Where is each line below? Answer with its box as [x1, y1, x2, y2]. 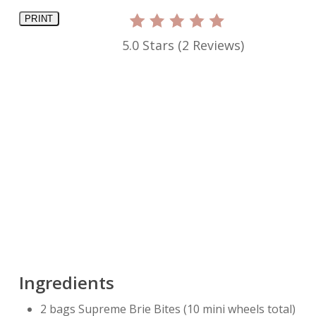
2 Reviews [181, 37, 241, 54]
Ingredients [18, 271, 114, 295]
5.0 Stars [121, 37, 174, 54]
